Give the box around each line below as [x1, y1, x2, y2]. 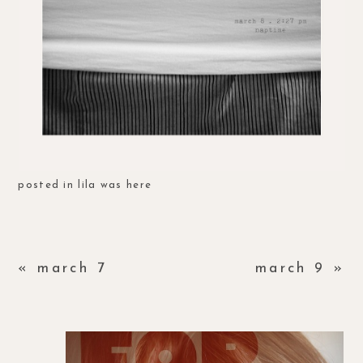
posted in [18, 180, 79, 191]
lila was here [78, 180, 152, 191]
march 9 [254, 261, 326, 277]
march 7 [37, 261, 108, 277]
